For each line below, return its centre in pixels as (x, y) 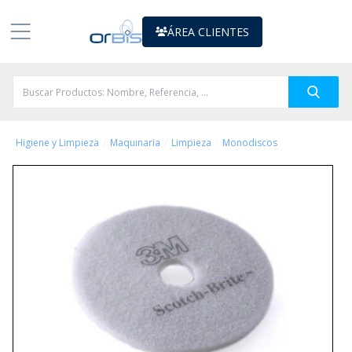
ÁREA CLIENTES (208, 31)
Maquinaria (135, 143)
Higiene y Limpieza (57, 143)
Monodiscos (250, 143)
